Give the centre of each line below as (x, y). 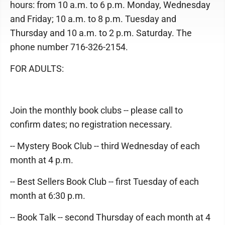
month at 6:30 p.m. (48, 196)
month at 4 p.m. (42, 160)
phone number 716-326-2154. (69, 47)
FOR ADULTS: (37, 69)
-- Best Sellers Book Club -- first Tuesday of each (104, 182)
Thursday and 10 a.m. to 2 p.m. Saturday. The (101, 33)
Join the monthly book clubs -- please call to (96, 110)
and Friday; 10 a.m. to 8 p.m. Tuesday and (93, 19)
